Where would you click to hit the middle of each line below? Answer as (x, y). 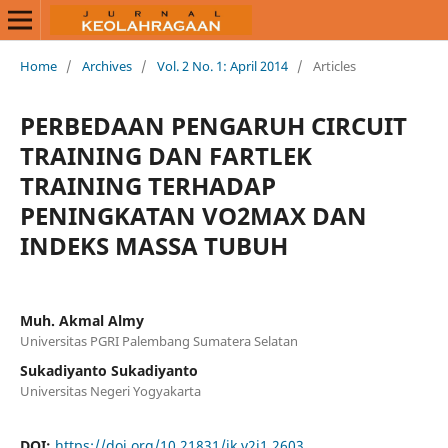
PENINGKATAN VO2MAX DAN (193, 215)
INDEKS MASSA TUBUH (153, 245)
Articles (334, 65)
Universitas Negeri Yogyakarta (110, 390)
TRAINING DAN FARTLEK (165, 155)
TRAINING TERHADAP (147, 185)
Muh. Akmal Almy (81, 320)
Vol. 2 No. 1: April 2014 (222, 65)
